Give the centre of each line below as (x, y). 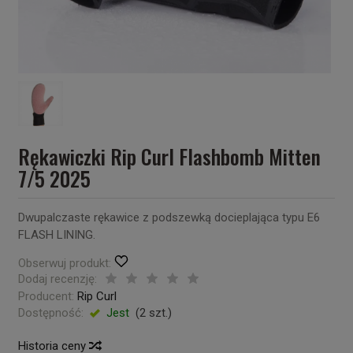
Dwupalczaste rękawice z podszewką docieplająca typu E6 (169, 217)
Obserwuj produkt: (64, 263)
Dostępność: (50, 313)
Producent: (46, 296)
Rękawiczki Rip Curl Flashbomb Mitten (169, 156)
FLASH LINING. (56, 235)
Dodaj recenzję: (57, 279)
